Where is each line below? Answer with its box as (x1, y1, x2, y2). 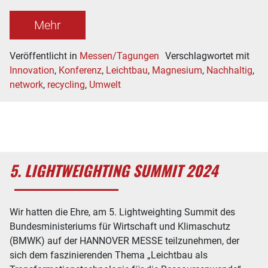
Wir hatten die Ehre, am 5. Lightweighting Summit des (10, 206, 235, 218)
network (10, 79, 43, 90)
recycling (47, 79, 85, 90)
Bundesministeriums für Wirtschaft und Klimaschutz (10, 221, 230, 232)
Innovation (10, 65, 54, 76)
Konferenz (59, 65, 102, 76)
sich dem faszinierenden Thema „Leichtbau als (10, 249, 208, 261)
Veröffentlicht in (10, 50, 80, 62)
